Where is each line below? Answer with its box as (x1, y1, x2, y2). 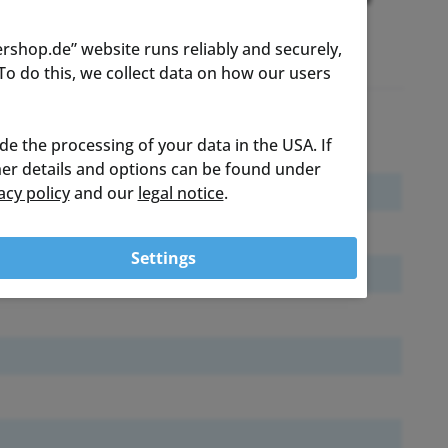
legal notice (137, 181, 224, 204)
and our (69, 181, 138, 204)
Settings (130, 246, 196, 269)
